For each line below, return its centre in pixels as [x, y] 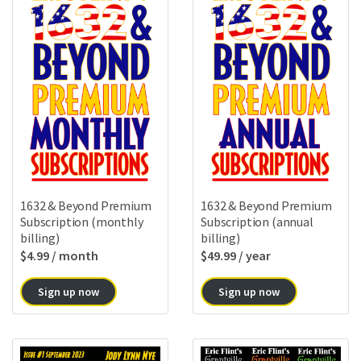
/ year [255, 256]
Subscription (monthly [82, 222]
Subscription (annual [257, 222]
